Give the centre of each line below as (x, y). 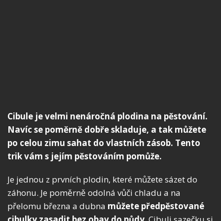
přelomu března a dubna (57, 206)
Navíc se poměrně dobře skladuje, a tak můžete (107, 130)
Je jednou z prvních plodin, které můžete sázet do (102, 180)
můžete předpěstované (156, 206)
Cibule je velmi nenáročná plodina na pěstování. (108, 116)
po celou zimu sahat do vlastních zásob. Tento (104, 143)
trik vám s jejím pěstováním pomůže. (85, 156)
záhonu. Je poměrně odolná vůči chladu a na (94, 193)
